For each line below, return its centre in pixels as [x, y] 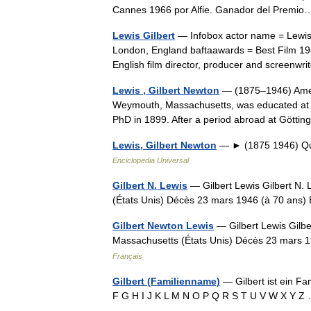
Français [127, 256]
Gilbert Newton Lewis [163, 226]
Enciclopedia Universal [151, 160]
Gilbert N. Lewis [150, 185]
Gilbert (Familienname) [166, 281]
